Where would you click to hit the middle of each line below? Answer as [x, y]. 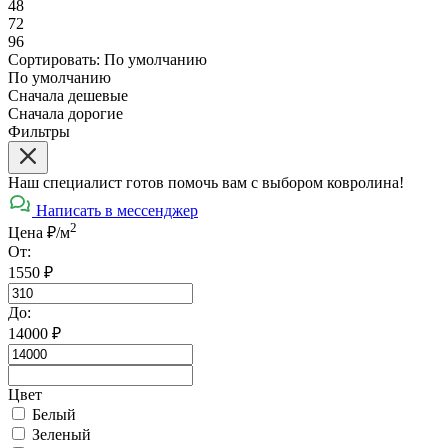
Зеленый [61, 434]
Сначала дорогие [65, 113]
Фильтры [39, 131]
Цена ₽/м [39, 232]
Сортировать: [56, 59]
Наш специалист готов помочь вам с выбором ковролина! [206, 182]
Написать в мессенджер [117, 210]
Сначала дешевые [68, 95]
